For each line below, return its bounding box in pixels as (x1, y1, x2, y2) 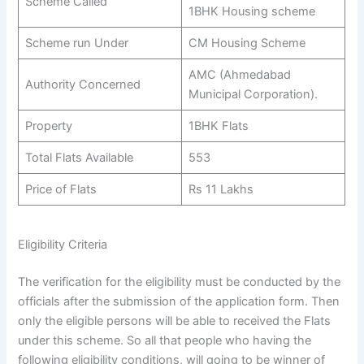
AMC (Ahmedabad (188, 67, 291, 82)
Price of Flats (24, 181, 97, 197)
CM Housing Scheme (188, 35, 305, 50)
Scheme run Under (24, 35, 128, 50)
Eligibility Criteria (18, 237, 108, 253)
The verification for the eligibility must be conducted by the (18, 275, 341, 290)
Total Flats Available (24, 149, 133, 165)
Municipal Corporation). (188, 86, 318, 102)
